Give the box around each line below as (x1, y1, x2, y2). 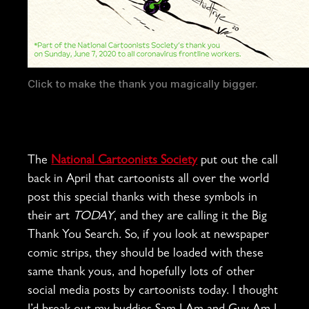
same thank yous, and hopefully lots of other (28, 266, 255, 279)
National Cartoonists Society (51, 154, 198, 168)
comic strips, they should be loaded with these (28, 248, 264, 261)
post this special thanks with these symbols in (28, 192, 258, 205)
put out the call (197, 154, 279, 168)
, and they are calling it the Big (114, 210, 268, 223)
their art (28, 210, 74, 223)
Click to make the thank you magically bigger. (28, 77, 259, 91)
